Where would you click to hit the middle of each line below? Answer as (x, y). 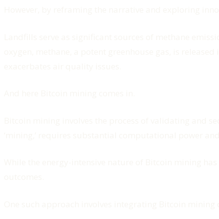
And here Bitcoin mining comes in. (69, 93)
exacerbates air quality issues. (63, 66)
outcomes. (24, 177)
